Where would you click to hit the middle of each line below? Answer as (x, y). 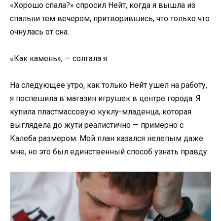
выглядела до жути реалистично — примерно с (97, 125)
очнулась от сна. (39, 32)
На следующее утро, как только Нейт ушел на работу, (109, 85)
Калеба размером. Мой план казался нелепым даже (107, 138)
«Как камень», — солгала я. (59, 58)
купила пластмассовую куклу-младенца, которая (101, 111)
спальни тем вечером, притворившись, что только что (110, 18)
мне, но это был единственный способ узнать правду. (109, 151)
